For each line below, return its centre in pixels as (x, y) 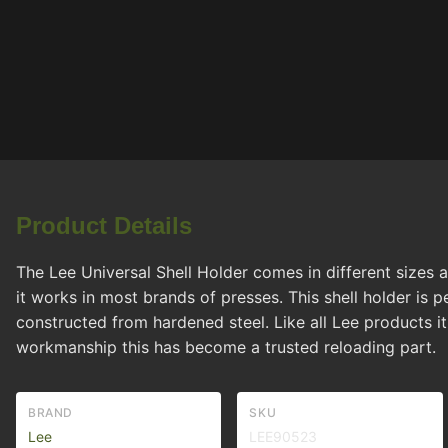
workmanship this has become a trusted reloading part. (226, 347)
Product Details (104, 225)
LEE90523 (283, 436)
